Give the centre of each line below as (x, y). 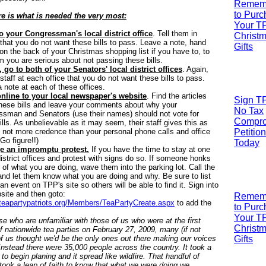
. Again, (195, 69)
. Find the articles (177, 96)
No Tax (249, 111)
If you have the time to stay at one (150, 149)
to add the (193, 203)
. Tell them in (175, 34)
